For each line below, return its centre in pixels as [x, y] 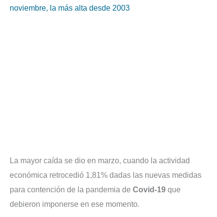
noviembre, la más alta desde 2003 [70, 8]
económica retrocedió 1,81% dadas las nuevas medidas [106, 175]
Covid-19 [149, 190]
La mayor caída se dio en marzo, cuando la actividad [100, 161]
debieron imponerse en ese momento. [75, 204]
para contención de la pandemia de [71, 190]
